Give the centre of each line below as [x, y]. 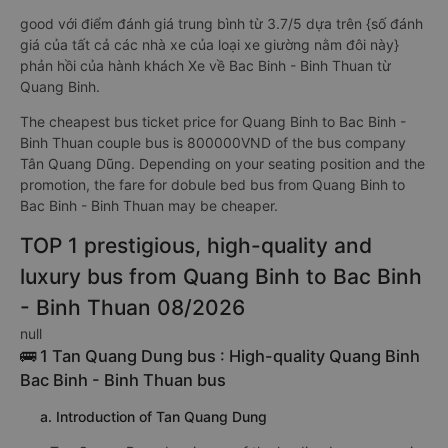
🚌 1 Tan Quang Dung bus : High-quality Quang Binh [220, 356]
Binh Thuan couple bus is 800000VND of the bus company [213, 142]
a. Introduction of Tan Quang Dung [153, 416]
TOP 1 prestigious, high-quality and [196, 245]
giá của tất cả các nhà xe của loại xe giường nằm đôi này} [209, 44]
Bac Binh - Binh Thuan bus [123, 380]
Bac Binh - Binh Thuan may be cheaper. [149, 205]
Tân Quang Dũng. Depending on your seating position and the [222, 163]
